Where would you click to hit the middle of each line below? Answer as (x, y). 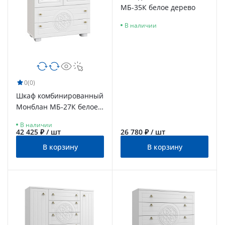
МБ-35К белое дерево (158, 7)
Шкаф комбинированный (60, 96)
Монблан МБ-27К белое (57, 107)
